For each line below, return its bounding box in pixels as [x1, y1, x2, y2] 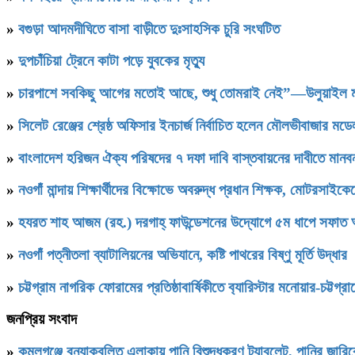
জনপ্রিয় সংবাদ [6, 311, 77, 328]
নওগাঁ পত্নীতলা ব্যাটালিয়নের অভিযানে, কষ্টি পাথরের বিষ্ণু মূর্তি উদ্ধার [18, 246, 347, 263]
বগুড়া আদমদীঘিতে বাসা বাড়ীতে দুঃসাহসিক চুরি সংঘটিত [18, 20, 280, 37]
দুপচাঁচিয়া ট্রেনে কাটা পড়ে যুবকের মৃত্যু [18, 52, 204, 70]
